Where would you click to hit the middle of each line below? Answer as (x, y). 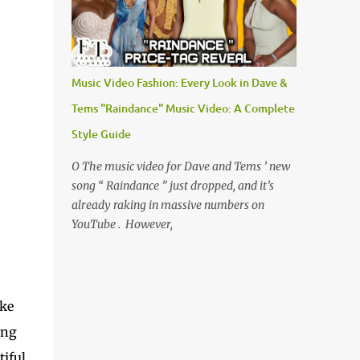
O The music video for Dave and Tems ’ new (180, 166)
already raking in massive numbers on (168, 205)
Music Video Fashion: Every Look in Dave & (179, 82)
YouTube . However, (122, 224)
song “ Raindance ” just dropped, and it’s (172, 186)
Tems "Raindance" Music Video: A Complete (183, 108)
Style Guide (101, 134)
